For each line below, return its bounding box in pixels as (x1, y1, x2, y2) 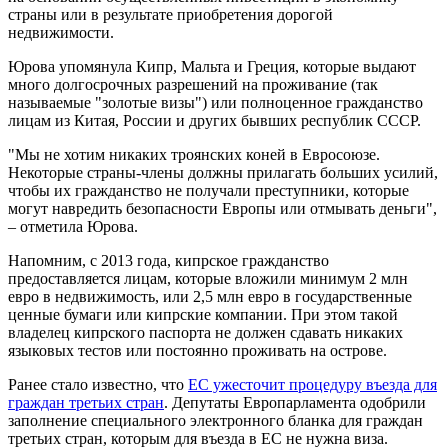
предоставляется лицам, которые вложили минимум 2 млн (8, 269, 408, 287)
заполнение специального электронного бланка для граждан (8, 411, 423, 429)
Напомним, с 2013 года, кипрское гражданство (8, 251, 329, 269)
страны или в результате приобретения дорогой (8, 5, 333, 23)
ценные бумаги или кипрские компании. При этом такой (8, 305, 398, 323)
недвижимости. (8, 23, 114, 41)
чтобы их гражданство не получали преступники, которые (8, 181, 409, 199)
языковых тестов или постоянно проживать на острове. (8, 341, 387, 359)
